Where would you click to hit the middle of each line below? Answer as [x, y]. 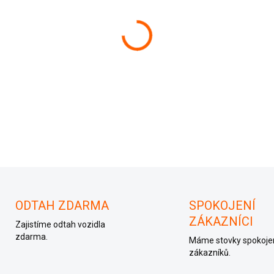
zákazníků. [210, 253]
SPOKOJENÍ [222, 206]
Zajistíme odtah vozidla [60, 225]
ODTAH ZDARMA [62, 206]
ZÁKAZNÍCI [221, 222]
